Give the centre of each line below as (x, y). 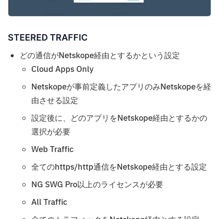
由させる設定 (55, 100)
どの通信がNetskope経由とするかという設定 (100, 55)
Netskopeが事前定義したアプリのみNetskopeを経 (121, 87)
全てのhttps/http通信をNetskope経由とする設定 (119, 167)
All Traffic (49, 202)
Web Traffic (53, 149)
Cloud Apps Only (63, 69)
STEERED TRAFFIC (48, 37)
